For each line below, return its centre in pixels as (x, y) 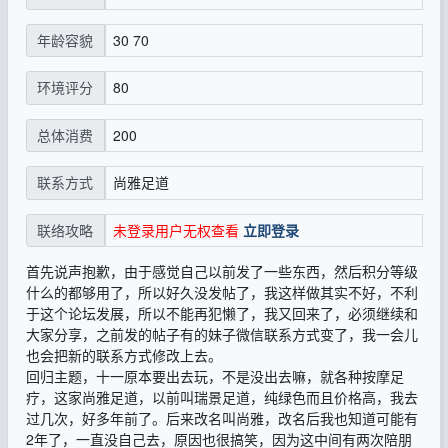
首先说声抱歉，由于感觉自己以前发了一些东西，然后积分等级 (221, 271)
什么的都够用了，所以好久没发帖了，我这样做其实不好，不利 (221, 292)
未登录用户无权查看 (175, 229)
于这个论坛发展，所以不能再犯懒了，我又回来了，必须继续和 (221, 313)
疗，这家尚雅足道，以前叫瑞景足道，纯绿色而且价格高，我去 (221, 397)
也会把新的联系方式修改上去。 (123, 355)
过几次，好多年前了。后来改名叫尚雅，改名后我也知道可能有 (221, 418)
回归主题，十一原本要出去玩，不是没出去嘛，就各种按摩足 (214, 376)
